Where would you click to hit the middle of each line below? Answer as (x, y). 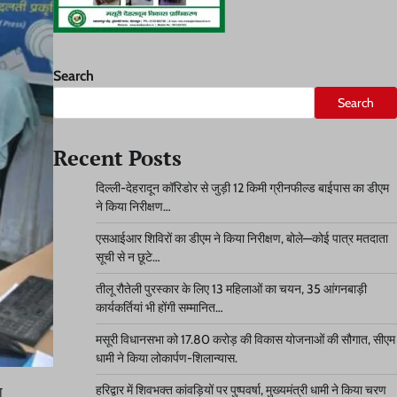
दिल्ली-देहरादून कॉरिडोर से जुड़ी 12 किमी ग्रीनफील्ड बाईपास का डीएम (242, 188)
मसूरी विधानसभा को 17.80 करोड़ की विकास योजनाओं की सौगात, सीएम (245, 339)
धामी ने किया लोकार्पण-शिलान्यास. (166, 358)
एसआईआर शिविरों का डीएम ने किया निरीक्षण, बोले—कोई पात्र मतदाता (241, 238)
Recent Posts (117, 158)
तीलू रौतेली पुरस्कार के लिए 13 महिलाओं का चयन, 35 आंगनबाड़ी (231, 289)
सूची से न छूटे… (128, 257)
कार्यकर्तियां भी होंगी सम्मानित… (159, 307)
